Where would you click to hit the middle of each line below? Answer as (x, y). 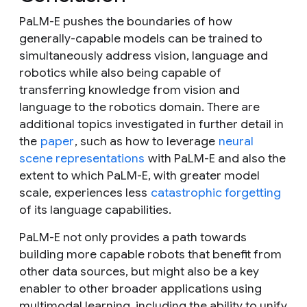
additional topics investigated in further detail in (151, 124)
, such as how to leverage (146, 141)
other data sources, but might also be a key (139, 271)
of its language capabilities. (95, 209)
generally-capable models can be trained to (141, 38)
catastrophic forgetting (216, 192)
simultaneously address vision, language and (144, 55)
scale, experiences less (85, 192)
